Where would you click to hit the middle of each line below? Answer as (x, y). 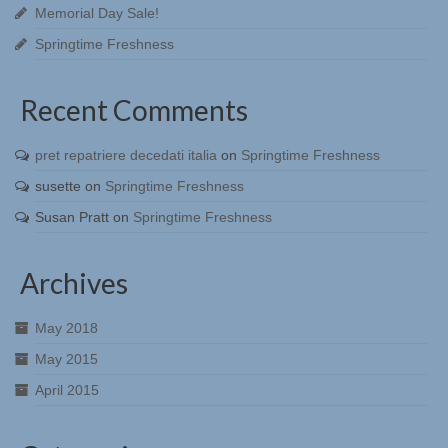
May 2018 (66, 327)
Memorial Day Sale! (97, 12)
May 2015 (66, 358)
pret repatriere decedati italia (126, 154)
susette (58, 185)
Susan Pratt (72, 216)
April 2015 (67, 389)
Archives (74, 282)
